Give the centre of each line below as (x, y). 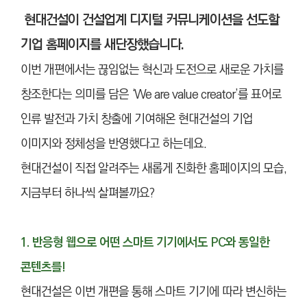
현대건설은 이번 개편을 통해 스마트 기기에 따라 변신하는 (153, 292)
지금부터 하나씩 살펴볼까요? (87, 193)
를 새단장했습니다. (137, 45)
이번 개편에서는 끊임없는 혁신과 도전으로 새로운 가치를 (152, 70)
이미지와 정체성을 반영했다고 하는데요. (113, 144)
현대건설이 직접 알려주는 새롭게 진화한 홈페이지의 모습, (153, 169)
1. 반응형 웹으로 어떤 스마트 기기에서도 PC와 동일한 (145, 243)
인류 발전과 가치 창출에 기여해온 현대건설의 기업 (137, 119)
